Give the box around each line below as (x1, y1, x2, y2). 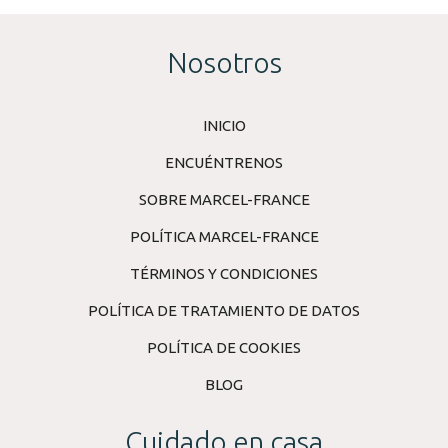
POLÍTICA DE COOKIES (147, 339, 301, 357)
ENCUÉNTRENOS (165, 154, 283, 172)
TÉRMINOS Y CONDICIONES (130, 265, 318, 283)
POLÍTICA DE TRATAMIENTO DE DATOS (88, 302, 360, 320)
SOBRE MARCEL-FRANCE (138, 191, 310, 209)
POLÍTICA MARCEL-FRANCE (129, 228, 319, 246)
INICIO (202, 117, 246, 135)
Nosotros (166, 47, 282, 79)
